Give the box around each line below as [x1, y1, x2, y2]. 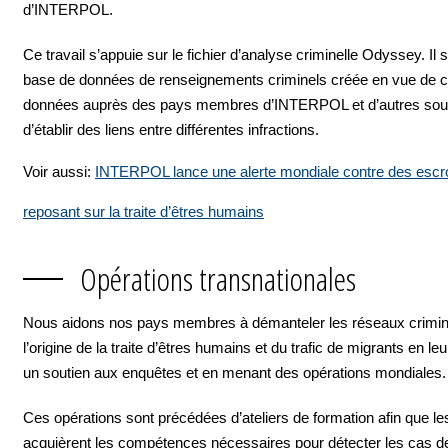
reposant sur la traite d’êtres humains [23, 203, 264, 220]
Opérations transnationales [80, 257, 356, 300]
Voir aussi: [23, 163, 95, 180]
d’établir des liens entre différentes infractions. [23, 121, 319, 138]
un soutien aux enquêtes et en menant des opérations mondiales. [23, 364, 446, 381]
